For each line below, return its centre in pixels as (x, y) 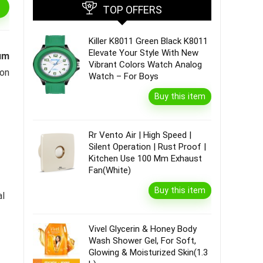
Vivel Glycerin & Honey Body (143, 229)
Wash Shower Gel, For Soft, (142, 241)
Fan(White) (110, 170)
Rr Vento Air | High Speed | (140, 135)
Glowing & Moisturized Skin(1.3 (148, 252)
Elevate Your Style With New (144, 53)
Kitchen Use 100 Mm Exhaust (145, 159)
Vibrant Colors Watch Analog (145, 65)
